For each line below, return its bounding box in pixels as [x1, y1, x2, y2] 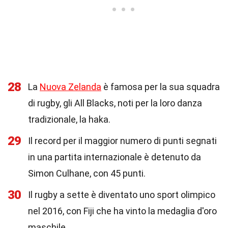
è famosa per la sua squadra [101, 81, 220, 92]
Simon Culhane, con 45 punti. [28, 168, 146, 179]
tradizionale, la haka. [28, 114, 110, 125]
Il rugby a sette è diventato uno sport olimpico [28, 189, 215, 200]
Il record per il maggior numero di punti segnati [28, 135, 217, 146]
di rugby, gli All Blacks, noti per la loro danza [28, 98, 202, 108]
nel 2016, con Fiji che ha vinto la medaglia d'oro [28, 206, 217, 216]
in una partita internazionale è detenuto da [28, 152, 201, 162]
